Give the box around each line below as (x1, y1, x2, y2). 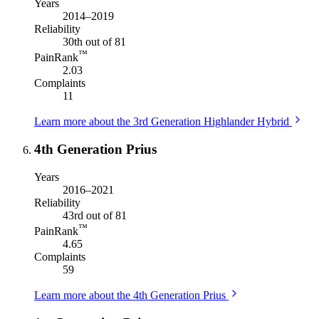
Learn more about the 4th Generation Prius (34, 289, 226, 302)
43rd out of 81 (63, 209, 127, 221)
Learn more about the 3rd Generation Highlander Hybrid (34, 115, 289, 128)
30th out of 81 (63, 36, 126, 48)
